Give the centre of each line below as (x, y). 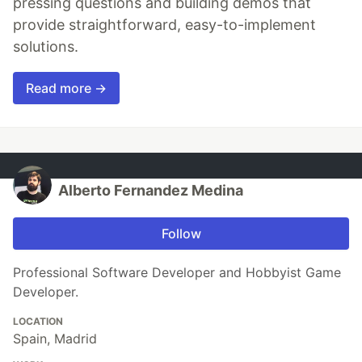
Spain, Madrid (55, 338)
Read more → (66, 88)
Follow (181, 233)
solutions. (46, 46)
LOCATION (38, 321)
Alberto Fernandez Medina (151, 190)
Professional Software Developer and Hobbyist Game (177, 272)
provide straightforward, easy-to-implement (164, 24)
